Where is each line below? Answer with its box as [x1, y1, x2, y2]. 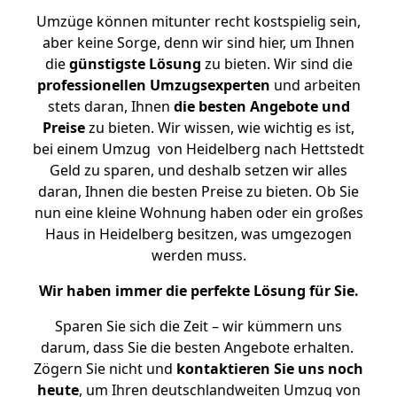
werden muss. [151, 245, 246, 265]
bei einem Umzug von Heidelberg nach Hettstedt [33, 139, 364, 159]
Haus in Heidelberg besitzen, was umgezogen [45, 224, 352, 244]
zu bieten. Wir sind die [200, 54, 353, 74]
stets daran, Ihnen [47, 97, 174, 116]
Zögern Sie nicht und [34, 359, 176, 378]
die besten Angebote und [173, 97, 350, 116]
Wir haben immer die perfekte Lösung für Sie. [38, 281, 359, 300]
